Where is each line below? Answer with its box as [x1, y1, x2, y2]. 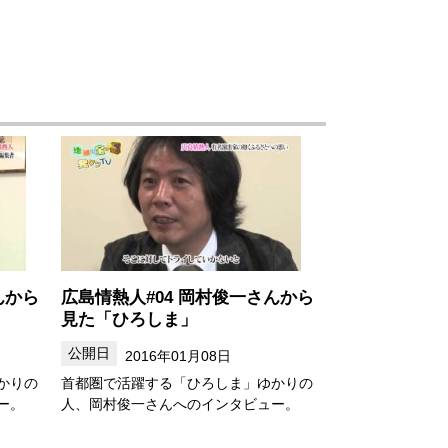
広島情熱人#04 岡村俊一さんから [61, 286, 314, 307]
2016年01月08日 [124, 347, 231, 364]
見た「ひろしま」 [61, 308, 197, 329]
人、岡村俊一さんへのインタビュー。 [61, 395, 299, 412]
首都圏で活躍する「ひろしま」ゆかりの [61, 374, 313, 391]
